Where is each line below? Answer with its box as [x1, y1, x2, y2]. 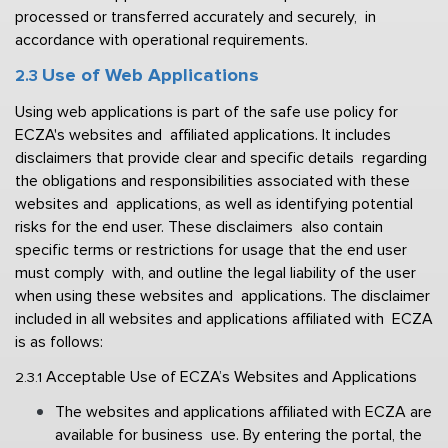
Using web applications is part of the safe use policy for [15, 101, 398, 122]
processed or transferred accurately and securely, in [15, 6, 376, 27]
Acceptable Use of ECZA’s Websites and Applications [46, 366, 421, 387]
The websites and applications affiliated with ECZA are [55, 401, 432, 422]
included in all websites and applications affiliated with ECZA [15, 308, 433, 329]
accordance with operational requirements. [15, 29, 312, 50]
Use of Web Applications [42, 63, 264, 87]
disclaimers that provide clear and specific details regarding [15, 147, 427, 168]
